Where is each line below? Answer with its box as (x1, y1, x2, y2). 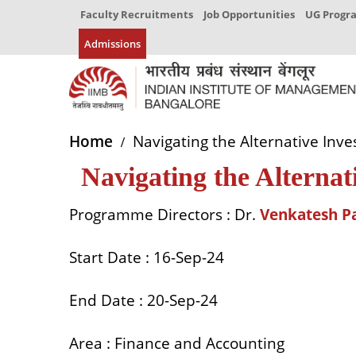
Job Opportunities (203, 7, 295, 21)
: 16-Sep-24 (145, 247, 224, 269)
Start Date (69, 247, 141, 269)
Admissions (84, 37, 141, 51)
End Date (69, 290, 135, 311)
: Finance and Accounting (106, 333, 284, 354)
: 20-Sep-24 (139, 290, 218, 311)
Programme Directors (69, 204, 222, 226)
